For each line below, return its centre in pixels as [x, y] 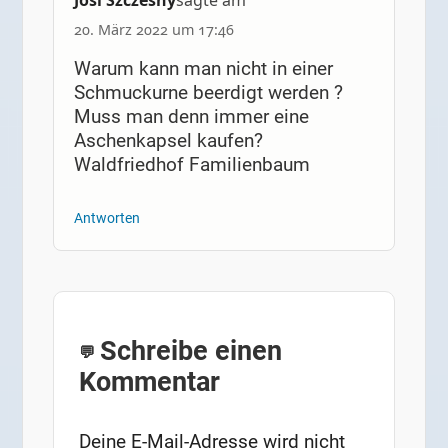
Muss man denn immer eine [191, 117]
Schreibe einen [191, 350]
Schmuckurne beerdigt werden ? [208, 93]
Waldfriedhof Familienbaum [191, 165]
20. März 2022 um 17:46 [153, 29]
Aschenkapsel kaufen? [168, 141]
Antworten [106, 218]
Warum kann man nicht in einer [203, 69]
